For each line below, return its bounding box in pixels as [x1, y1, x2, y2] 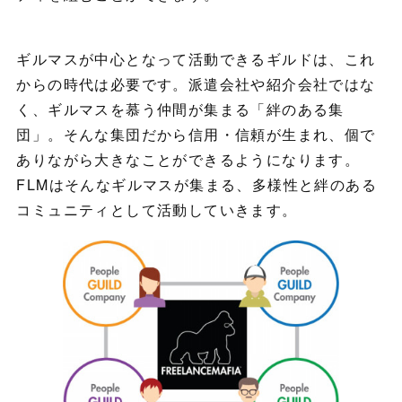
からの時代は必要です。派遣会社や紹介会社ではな [16, 74, 376, 95]
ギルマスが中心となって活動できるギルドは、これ [16, 48, 376, 70]
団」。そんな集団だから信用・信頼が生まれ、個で [16, 124, 376, 145]
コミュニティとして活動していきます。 [16, 199, 298, 221]
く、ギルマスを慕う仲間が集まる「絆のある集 [16, 99, 345, 120]
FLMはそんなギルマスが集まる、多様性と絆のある [16, 174, 377, 196]
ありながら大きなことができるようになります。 [16, 149, 361, 170]
